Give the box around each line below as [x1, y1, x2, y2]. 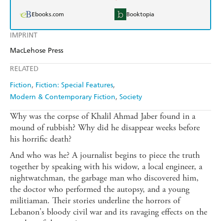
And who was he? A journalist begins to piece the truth [10, 149, 200, 161]
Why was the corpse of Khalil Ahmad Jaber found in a [10, 110, 195, 122]
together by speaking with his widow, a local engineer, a [10, 161, 202, 173]
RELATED [10, 65, 38, 74]
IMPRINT [10, 31, 37, 40]
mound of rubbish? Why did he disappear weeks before [10, 122, 200, 134]
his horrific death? [10, 133, 72, 145]
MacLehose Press [10, 46, 63, 55]
